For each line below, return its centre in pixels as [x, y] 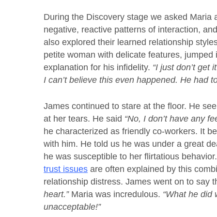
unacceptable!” [72, 207]
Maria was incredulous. [115, 194]
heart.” [56, 194]
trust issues [66, 169]
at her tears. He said [84, 118]
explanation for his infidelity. [98, 67]
